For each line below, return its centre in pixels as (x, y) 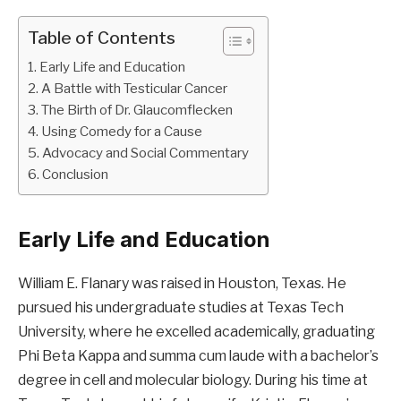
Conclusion (76, 175)
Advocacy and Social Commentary (146, 153)
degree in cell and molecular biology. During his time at (193, 380)
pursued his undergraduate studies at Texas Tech (181, 308)
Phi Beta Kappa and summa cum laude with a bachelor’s (198, 356)
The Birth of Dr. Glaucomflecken (137, 110)
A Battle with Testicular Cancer (135, 89)
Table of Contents (102, 38)
